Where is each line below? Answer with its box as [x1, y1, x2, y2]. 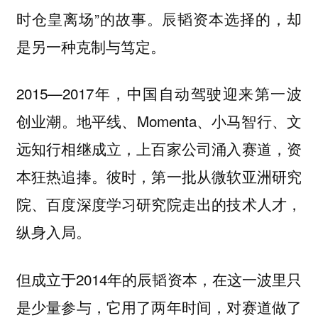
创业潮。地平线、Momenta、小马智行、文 [16, 110, 302, 132]
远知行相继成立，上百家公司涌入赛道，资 [16, 138, 302, 160]
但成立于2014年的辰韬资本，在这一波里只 [16, 268, 302, 290]
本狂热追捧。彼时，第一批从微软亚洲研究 [16, 165, 302, 187]
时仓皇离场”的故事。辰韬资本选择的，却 [16, 7, 302, 29]
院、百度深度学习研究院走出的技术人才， [16, 193, 302, 215]
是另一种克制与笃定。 [16, 35, 165, 57]
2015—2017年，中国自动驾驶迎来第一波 [16, 82, 302, 104]
